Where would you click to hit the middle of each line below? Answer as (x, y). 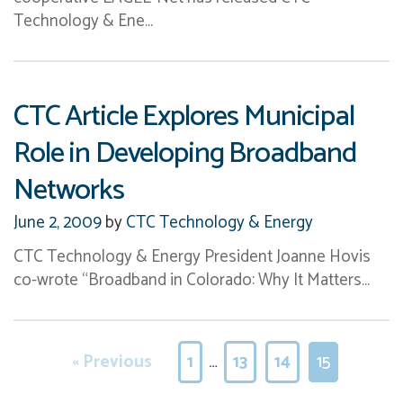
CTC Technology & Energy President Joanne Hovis (192, 256)
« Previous (112, 362)
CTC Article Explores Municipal (184, 116)
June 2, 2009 (58, 222)
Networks (69, 190)
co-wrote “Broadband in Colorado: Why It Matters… (192, 280)
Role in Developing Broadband (185, 153)
